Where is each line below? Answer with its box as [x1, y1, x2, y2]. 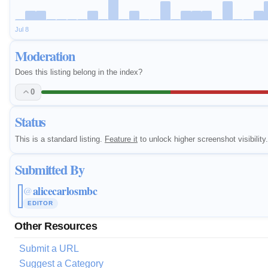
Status [15, 111, 46, 132]
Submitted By [15, 159, 84, 179]
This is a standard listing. [15, 134, 105, 144]
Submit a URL [19, 243, 79, 254]
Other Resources [14, 219, 98, 232]
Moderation [15, 46, 75, 66]
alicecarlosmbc [32, 182, 98, 199]
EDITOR [27, 199, 53, 206]
